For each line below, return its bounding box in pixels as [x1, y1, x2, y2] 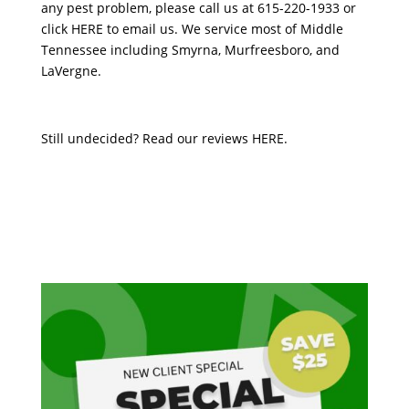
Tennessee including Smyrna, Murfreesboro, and [40, 40, 340, 58]
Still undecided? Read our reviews [40, 129, 252, 147]
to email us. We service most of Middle [102, 19, 343, 37]
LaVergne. [40, 61, 101, 79]
